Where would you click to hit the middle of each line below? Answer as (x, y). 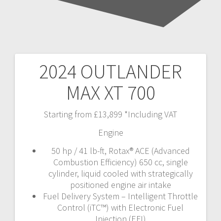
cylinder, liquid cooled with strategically (120, 173)
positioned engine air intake (120, 184)
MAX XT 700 (110, 92)
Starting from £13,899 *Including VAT (110, 114)
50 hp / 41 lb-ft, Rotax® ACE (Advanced (120, 150)
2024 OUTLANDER (110, 71)
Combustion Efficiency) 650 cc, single (120, 162)
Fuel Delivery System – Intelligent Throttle (120, 196)
